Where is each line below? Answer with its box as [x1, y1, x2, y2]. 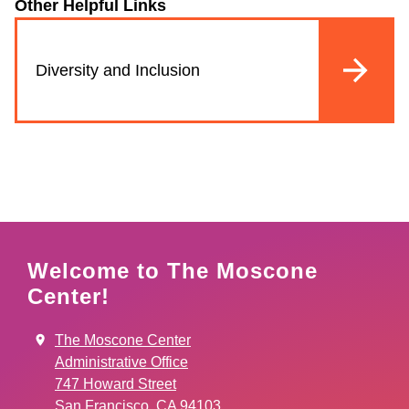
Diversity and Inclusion [36, 60, 200, 79]
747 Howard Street [55, 376, 176, 392]
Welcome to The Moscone [27, 258, 318, 283]
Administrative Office [55, 354, 188, 370]
